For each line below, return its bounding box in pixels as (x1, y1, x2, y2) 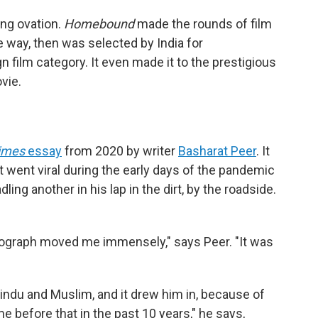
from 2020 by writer (62, 143, 178, 158)
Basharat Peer (178, 143, 256, 158)
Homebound (64, 16, 134, 31)
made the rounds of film (134, 16, 272, 31)
